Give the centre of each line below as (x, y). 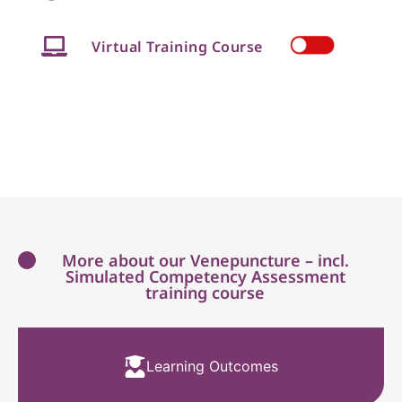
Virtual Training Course (177, 46)
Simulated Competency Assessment (205, 276)
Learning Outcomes (212, 367)
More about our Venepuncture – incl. (205, 260)
